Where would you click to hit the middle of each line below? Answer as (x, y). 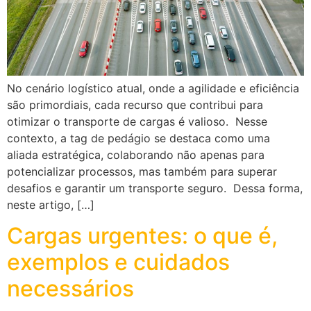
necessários (70, 289)
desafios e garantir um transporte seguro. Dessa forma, (155, 188)
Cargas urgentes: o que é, (142, 236)
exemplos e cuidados (118, 262)
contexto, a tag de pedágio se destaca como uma (138, 138)
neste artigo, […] (51, 204)
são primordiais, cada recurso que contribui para (135, 104)
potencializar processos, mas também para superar (142, 171)
